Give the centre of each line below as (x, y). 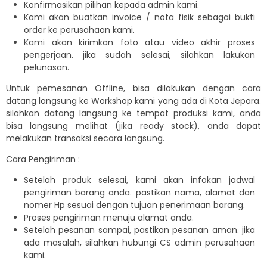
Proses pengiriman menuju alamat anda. (109, 217)
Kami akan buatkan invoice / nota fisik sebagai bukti (139, 17)
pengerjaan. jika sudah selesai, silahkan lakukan (139, 55)
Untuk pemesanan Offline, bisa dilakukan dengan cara (133, 88)
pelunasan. (46, 67)
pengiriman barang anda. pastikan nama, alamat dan (139, 192)
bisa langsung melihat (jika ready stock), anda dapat (133, 125)
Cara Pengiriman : (43, 159)
